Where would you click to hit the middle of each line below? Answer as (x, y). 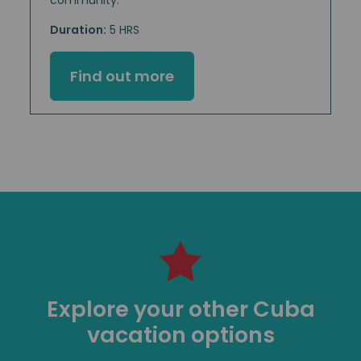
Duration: (78, 29)
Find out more (122, 76)
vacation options (180, 335)
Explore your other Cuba (180, 309)
